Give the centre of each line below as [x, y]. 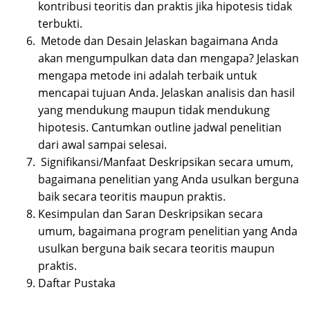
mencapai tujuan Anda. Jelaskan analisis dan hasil [166, 93]
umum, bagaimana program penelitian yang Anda [168, 231]
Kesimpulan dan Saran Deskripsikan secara [151, 214]
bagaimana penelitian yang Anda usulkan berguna [168, 180]
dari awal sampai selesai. [104, 145]
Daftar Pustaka [78, 283]
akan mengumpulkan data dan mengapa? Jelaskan [168, 58]
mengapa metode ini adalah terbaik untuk [147, 76]
